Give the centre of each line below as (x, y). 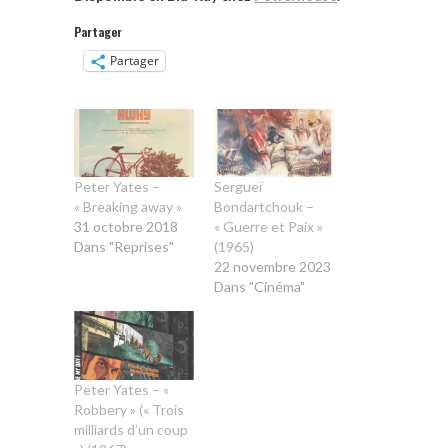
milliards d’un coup (131, 429)
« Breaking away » (128, 207)
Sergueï (238, 187)
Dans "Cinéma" (259, 287)
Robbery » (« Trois (129, 409)
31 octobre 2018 (126, 227)
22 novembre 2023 (272, 267)
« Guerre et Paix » (268, 227)
